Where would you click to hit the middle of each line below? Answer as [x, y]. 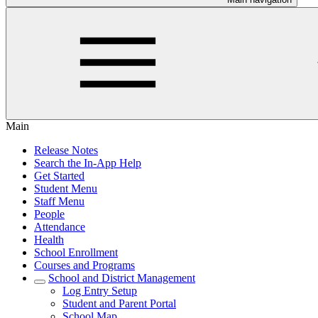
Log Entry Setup [100, 291]
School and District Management [122, 278]
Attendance [60, 227]
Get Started [59, 176]
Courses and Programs [84, 265]
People [49, 214]
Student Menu [66, 188]
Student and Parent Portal [119, 303]
